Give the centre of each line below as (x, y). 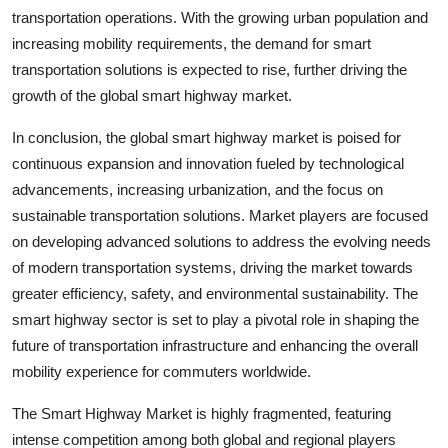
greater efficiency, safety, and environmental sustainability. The (215, 293)
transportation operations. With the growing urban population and (220, 17)
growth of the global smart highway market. (152, 95)
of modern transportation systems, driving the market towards (212, 267)
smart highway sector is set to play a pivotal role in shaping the (215, 319)
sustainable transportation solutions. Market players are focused (220, 215)
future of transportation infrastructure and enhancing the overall (215, 345)
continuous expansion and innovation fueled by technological (208, 163)
